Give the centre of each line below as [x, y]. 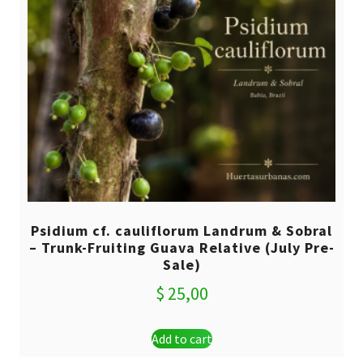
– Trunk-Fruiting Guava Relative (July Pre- [181, 247]
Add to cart [181, 338]
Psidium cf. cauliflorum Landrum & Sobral [181, 230]
